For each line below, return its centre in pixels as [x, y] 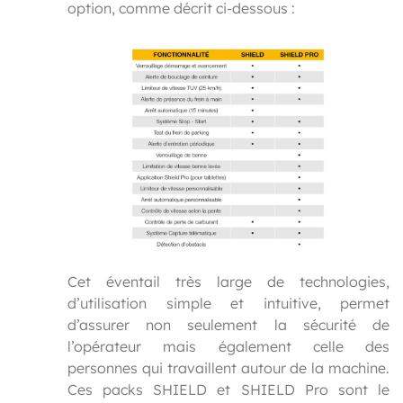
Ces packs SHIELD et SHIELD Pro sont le [228, 389]
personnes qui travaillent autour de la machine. [228, 367]
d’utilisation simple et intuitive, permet [228, 303]
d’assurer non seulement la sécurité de [228, 324]
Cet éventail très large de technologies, [228, 281]
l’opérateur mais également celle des [228, 346]
